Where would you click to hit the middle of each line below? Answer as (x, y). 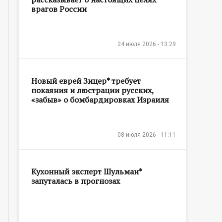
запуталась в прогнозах (76, 181)
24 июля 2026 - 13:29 (147, 44)
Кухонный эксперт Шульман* (86, 171)
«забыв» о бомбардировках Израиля (100, 99)
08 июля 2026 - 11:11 (147, 135)
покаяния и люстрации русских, (92, 90)
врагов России (59, 9)
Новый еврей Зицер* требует (86, 81)
